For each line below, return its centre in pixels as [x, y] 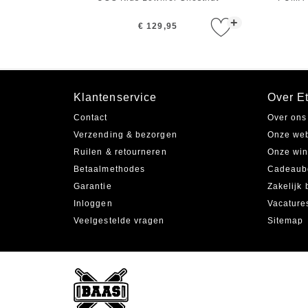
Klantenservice [115, 98]
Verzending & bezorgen [125, 135]
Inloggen [93, 204]
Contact [91, 118]
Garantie [93, 187]
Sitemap [285, 221]
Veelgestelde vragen [119, 221]
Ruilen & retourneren [120, 152]
